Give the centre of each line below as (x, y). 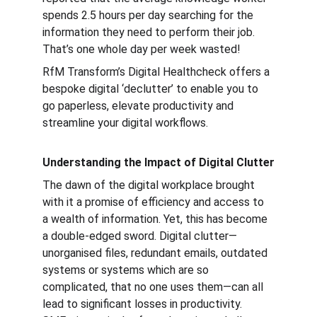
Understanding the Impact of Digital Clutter (158, 162)
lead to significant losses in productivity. (144, 304)
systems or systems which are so (127, 270)
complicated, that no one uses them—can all (154, 287)
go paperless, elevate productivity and (139, 106)
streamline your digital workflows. (125, 123)
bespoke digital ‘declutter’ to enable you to (152, 89)
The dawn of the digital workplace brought (150, 185)
